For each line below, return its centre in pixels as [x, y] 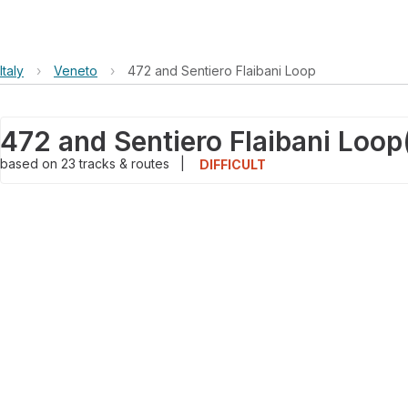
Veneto [76, 71]
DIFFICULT [233, 165]
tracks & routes [126, 163]
